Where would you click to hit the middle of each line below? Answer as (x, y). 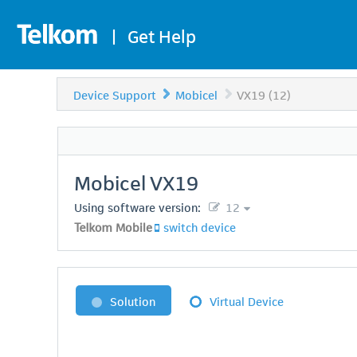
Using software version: (137, 207)
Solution (133, 301)
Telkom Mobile (113, 227)
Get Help (161, 35)
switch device (200, 227)
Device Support (115, 94)
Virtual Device (247, 301)
